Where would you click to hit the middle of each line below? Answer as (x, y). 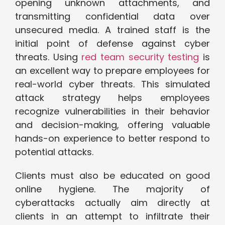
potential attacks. (61, 152)
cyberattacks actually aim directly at (113, 203)
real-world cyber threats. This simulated (113, 84)
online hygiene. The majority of (113, 189)
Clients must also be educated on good (113, 176)
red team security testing (140, 57)
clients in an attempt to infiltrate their (113, 216)
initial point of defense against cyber (113, 44)
